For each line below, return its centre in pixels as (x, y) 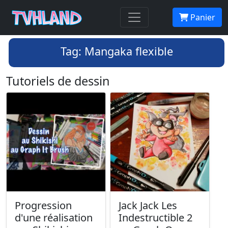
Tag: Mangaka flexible (117, 51)
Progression (43, 205)
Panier (202, 18)
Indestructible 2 (155, 218)
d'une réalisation (54, 218)
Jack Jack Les (148, 205)
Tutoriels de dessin (58, 81)
